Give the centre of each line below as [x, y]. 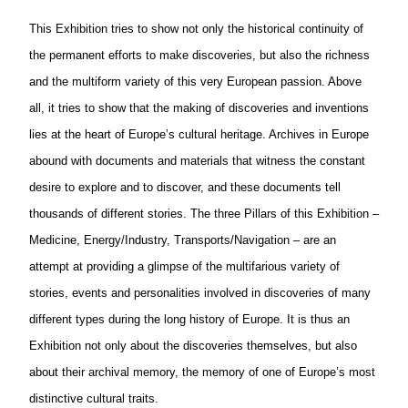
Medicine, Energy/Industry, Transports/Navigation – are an [183, 240]
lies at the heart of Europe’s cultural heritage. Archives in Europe [199, 135]
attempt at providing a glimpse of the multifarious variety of [184, 267]
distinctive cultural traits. [94, 399]
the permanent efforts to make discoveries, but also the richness [199, 56]
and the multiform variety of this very [128, 82]
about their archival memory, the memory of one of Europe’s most [202, 372]
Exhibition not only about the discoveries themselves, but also [193, 346]
